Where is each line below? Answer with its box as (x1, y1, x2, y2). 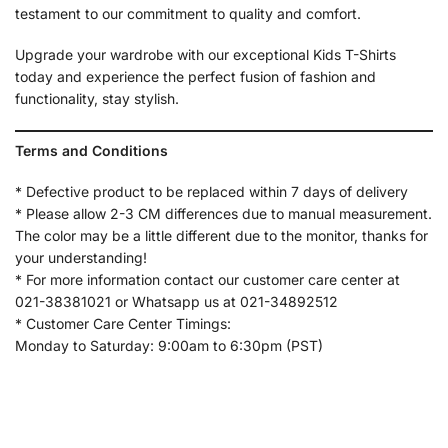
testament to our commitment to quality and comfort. (15, 4, 361, 22)
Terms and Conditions (15, 141, 168, 159)
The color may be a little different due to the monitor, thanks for (15, 227, 428, 245)
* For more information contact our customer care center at (15, 271, 400, 289)
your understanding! (15, 249, 147, 267)
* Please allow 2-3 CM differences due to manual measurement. (15, 205, 432, 223)
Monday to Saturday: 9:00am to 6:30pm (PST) (15, 337, 323, 355)
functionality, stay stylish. (15, 90, 179, 108)
